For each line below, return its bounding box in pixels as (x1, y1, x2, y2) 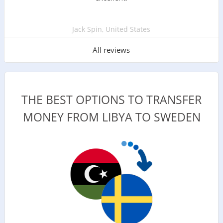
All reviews (93, 44, 130, 55)
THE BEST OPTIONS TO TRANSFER (21, 92, 202, 108)
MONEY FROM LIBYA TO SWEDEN (22, 109, 201, 125)
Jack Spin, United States (72, 24, 151, 34)
